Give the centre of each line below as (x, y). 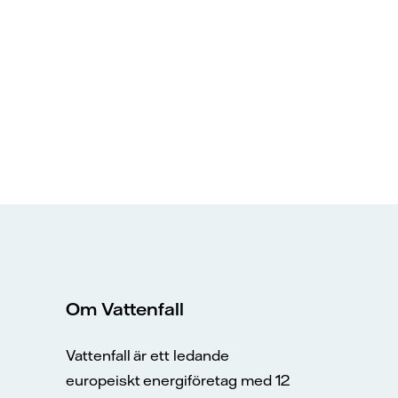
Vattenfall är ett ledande (147, 356)
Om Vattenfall (125, 309)
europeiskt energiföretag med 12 (178, 381)
